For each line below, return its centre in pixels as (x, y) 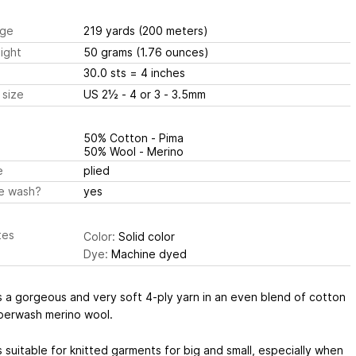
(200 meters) (173, 31)
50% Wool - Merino (133, 151)
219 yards (110, 31)
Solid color (145, 236)
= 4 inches (157, 73)
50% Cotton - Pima (133, 137)
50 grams (109, 52)
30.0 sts (106, 73)
